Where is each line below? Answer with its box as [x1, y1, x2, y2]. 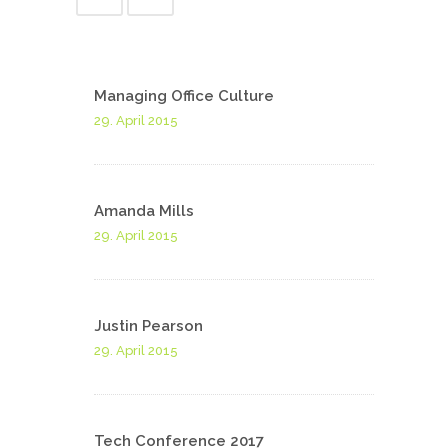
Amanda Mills [94, 202, 194, 220]
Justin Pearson [94, 317, 203, 335]
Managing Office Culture [94, 87, 274, 105]
